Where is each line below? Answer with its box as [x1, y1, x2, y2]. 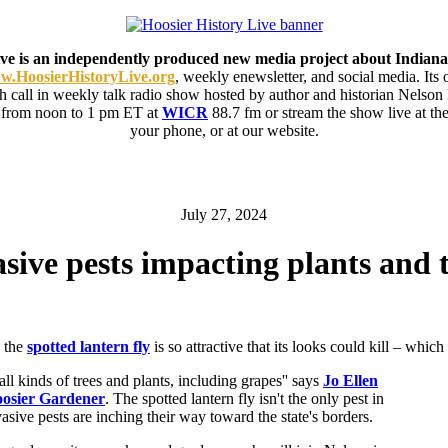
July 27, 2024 [181, 206, 267, 223]
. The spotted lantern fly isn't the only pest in [105, 389, 384, 407]
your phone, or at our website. [129, 122, 319, 139]
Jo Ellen [323, 371, 378, 389]
